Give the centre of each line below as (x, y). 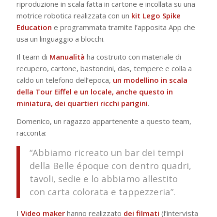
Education (34, 27)
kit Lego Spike (155, 16)
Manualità (67, 57)
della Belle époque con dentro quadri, (110, 166)
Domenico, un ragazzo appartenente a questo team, (104, 121)
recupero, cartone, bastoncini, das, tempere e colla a (104, 68)
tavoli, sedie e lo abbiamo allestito (103, 179)
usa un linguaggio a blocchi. (60, 39)
